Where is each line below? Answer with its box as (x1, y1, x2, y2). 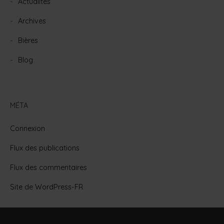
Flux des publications (10, 143, 79, 152)
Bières (18, 36, 38, 45)
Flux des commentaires (10, 162, 87, 172)
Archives (18, 16, 46, 26)
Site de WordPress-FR (10, 182, 83, 191)
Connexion (10, 123, 45, 133)
